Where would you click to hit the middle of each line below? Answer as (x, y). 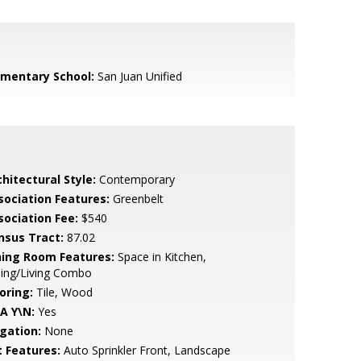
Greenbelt (136, 199)
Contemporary (135, 179)
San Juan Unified (138, 76)
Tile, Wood (62, 292)
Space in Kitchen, (160, 257)
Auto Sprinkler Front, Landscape (145, 350)
